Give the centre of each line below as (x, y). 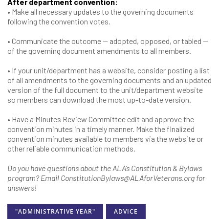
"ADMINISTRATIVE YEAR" (55, 212)
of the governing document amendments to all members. (99, 51)
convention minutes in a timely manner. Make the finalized (101, 129)
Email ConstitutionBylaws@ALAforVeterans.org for (123, 178)
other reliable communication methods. (71, 148)
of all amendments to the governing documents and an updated (109, 80)
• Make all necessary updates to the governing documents (100, 11)
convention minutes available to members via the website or (105, 139)
